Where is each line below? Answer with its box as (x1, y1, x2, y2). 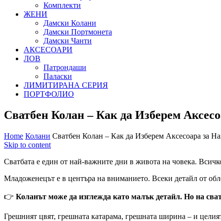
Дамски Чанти (43, 36, 92, 45)
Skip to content (4, 140, 51, 149)
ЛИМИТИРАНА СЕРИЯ (24, 80, 108, 89)
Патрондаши (43, 63, 86, 72)
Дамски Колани (43, 18, 96, 27)
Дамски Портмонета (43, 27, 112, 36)
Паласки (43, 72, 72, 80)
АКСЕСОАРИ (24, 45, 73, 54)
